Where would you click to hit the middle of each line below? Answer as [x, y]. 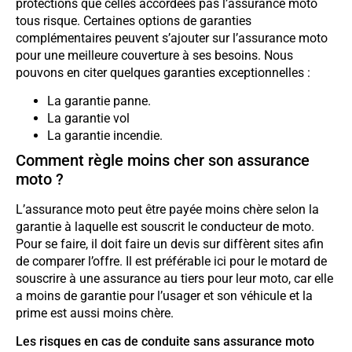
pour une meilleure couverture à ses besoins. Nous [154, 55]
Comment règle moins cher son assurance [163, 161]
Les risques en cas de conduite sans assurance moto [165, 341]
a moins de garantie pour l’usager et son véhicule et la [164, 296]
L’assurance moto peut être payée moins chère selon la [167, 210]
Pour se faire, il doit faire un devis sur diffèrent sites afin [170, 244]
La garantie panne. [99, 101]
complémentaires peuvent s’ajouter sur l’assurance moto [172, 38]
